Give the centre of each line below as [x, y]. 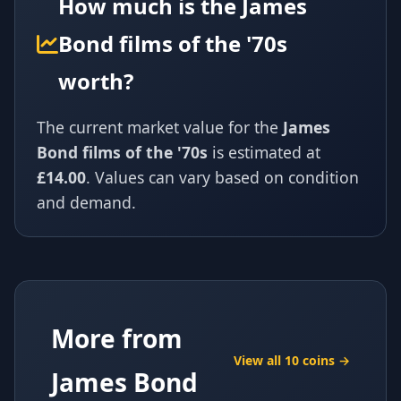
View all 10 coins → [292, 360]
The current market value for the [160, 127]
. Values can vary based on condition [222, 177]
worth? [96, 81]
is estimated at [264, 152]
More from [117, 338]
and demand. [86, 202]
